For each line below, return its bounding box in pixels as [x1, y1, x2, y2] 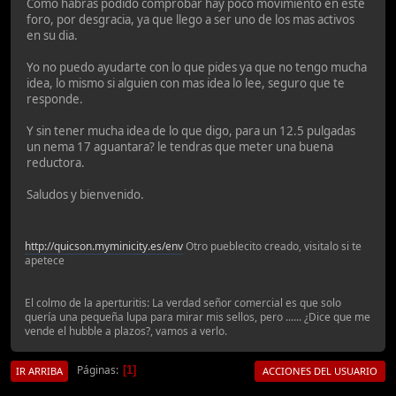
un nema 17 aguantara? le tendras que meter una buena [27, 139, 333, 156]
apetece [25, 252, 65, 268]
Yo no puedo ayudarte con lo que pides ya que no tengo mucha [27, 59, 367, 76]
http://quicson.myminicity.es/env [25, 238, 183, 254]
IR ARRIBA [16, 363, 63, 377]
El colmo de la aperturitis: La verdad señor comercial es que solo [25, 294, 341, 310]
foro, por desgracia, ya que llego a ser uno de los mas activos [27, 11, 354, 28]
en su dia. [27, 27, 78, 44]
